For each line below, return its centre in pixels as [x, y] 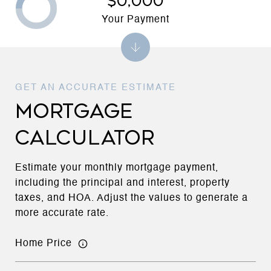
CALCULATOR [85, 138]
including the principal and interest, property [122, 183]
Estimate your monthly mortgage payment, [117, 168]
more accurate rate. [62, 214]
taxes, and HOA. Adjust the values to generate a [132, 198]
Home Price [44, 243]
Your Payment [135, 19]
